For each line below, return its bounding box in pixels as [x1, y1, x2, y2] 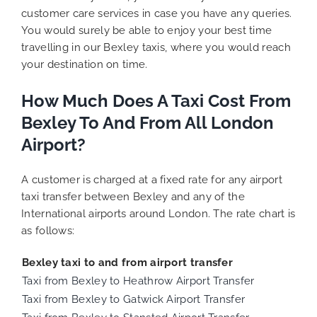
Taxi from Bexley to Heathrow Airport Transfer [22, 274, 255, 287]
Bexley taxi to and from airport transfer [22, 255, 233, 269]
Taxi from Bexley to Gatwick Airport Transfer [22, 292, 246, 306]
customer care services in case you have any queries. [21, 7, 292, 21]
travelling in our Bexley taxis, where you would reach [21, 41, 291, 54]
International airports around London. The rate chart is [21, 207, 296, 220]
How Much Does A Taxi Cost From [21, 91, 291, 112]
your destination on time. [21, 58, 148, 71]
